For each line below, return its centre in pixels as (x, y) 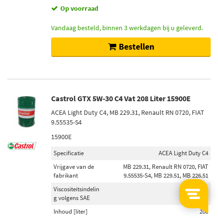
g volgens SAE (72, 198)
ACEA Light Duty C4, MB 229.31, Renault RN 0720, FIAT (128, 112)
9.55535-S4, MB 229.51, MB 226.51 (166, 175)
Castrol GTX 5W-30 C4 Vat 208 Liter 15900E (121, 98)
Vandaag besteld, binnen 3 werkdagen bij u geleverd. (127, 28)
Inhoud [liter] (71, 211)
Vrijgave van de (74, 167)
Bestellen (136, 46)
